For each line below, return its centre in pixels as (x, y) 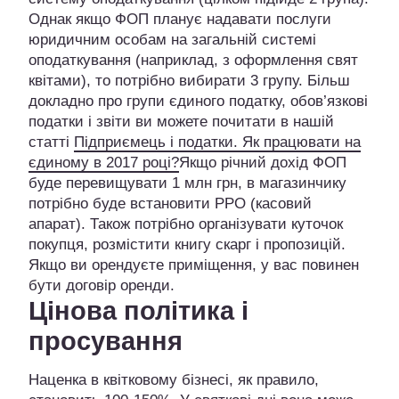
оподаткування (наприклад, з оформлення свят (193, 61)
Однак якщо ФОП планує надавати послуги (180, 20)
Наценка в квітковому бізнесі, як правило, (174, 380)
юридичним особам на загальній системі (172, 40)
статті (51, 142)
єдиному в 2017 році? (104, 163)
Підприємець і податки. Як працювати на (217, 142)
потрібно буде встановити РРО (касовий (170, 204)
